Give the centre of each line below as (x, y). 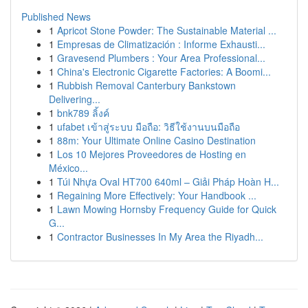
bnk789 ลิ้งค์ (83, 113)
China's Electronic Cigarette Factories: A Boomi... (164, 71)
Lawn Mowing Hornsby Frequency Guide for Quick (167, 209)
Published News (56, 16)
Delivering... (75, 99)
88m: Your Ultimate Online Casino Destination (156, 140)
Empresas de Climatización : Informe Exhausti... (161, 44)
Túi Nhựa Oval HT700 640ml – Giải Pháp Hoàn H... (168, 181)
